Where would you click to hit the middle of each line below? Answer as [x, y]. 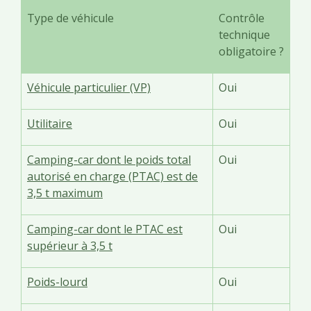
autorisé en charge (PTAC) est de [112, 176]
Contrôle [242, 18]
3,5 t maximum [65, 193]
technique [244, 34]
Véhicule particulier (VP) [89, 87]
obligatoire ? [251, 51]
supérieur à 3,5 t [70, 245]
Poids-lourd [57, 281]
